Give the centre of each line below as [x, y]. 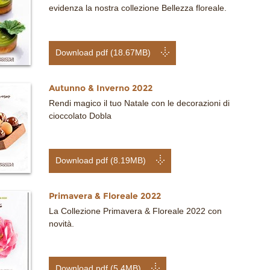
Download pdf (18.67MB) [103, 52]
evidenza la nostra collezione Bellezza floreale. [138, 8]
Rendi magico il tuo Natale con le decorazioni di [139, 103]
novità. [61, 224]
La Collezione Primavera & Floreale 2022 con [135, 211]
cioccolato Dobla [80, 116]
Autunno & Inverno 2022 [101, 88]
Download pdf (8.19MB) [101, 160]
